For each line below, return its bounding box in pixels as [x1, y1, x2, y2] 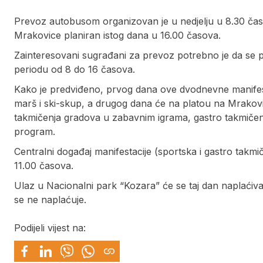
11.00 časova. [14, 160, 73, 172]
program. [14, 126, 55, 138]
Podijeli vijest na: [14, 222, 86, 234]
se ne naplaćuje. [14, 194, 86, 206]
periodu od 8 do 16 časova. [14, 63, 135, 76]
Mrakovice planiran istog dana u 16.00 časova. [14, 29, 221, 42]
